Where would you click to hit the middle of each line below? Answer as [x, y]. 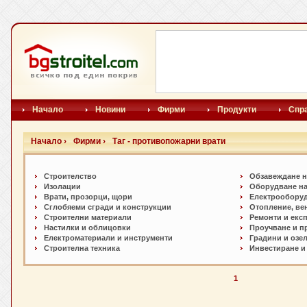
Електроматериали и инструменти [108, 238]
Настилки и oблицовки [87, 228]
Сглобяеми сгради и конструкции [108, 207]
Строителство [70, 176]
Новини [110, 110]
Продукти [237, 110]
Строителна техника [82, 248]
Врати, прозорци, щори [88, 197]
